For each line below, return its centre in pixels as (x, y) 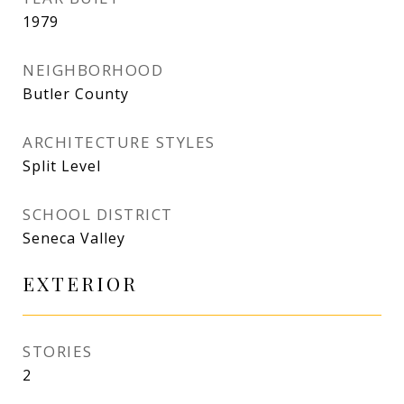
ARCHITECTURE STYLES (119, 142)
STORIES (58, 351)
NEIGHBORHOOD (93, 70)
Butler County (76, 94)
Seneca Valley (74, 238)
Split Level (62, 166)
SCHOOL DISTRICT (98, 214)
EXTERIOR (80, 283)
